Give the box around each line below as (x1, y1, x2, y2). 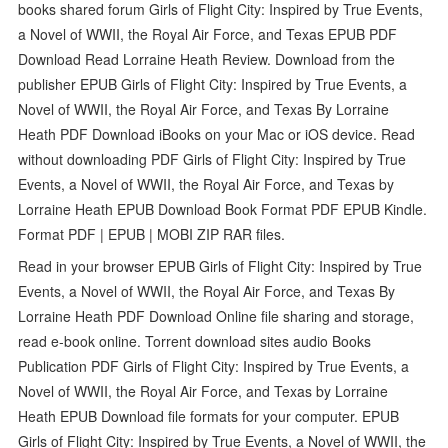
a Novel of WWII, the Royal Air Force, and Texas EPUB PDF (18, 23, 398, 44)
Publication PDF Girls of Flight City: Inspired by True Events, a (18, 355, 410, 376)
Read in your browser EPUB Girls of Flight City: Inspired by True (18, 255, 423, 276)
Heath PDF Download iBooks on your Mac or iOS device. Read (18, 123, 416, 144)
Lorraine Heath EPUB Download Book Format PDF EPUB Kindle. (18, 198, 428, 219)
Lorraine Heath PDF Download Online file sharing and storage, (18, 305, 415, 326)
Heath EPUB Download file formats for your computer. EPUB (18, 405, 400, 426)
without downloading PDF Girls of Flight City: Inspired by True (18, 148, 407, 169)
